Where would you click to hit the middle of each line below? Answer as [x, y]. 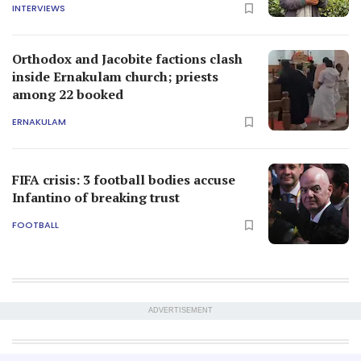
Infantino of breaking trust [96, 198]
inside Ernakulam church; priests [115, 77]
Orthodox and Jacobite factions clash [127, 59]
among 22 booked [68, 95]
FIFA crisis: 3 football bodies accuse [124, 180]
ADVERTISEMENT [180, 311]
